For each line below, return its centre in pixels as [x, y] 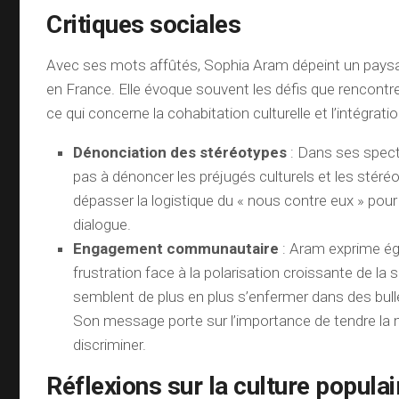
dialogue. [102, 224]
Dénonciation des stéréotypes [180, 152]
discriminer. [110, 345]
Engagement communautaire [176, 248]
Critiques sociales [144, 24]
